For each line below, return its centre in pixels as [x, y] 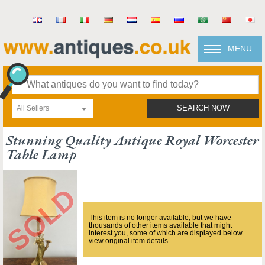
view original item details [129, 241]
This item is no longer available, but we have [160, 218]
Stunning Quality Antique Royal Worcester [132, 140]
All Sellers [33, 108]
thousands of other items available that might [161, 225]
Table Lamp [41, 154]
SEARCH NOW [203, 108]
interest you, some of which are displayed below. [167, 233]
